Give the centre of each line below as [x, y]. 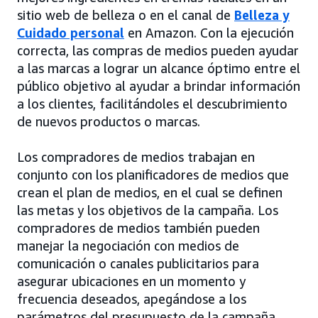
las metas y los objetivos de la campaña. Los [148, 210]
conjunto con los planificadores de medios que [153, 174]
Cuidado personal [71, 32]
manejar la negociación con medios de [128, 245]
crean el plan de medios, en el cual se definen [150, 192]
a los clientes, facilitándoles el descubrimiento [152, 103]
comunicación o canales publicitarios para [138, 263]
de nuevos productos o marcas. [109, 121]
